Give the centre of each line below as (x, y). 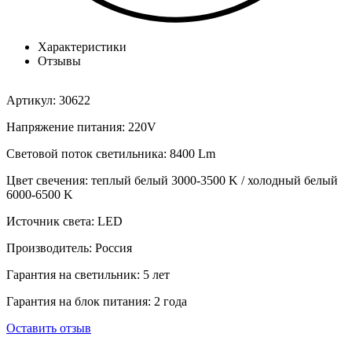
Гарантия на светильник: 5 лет (88, 275)
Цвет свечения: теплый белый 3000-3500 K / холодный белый (172, 181)
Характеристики (82, 47)
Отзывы (59, 61)
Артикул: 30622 (48, 101)
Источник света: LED (64, 222)
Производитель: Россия (69, 248)
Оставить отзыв (49, 328)
